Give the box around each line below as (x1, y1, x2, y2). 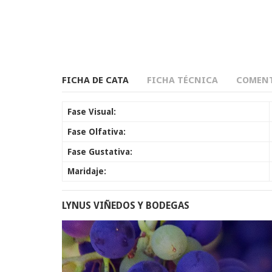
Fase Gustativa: (67, 147, 132, 157)
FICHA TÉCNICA (147, 75, 218, 86)
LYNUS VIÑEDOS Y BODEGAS (62, 200, 189, 211)
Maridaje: (67, 166, 106, 176)
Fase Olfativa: (67, 127, 126, 137)
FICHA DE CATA (62, 75, 129, 86)
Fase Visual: (67, 107, 116, 117)
